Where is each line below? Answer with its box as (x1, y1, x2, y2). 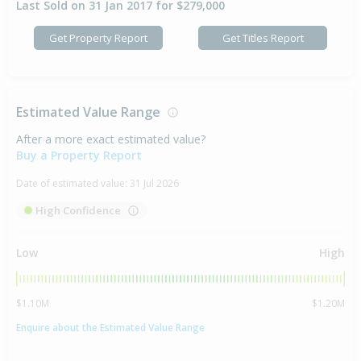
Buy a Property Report (16, 147, 142, 164)
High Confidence (35, 203, 121, 218)
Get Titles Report (222, 30, 304, 45)
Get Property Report (49, 30, 147, 45)
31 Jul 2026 (130, 176, 179, 191)
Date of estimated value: (16, 176, 130, 191)
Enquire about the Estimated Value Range (16, 320, 205, 334)
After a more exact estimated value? (16, 131, 205, 147)
